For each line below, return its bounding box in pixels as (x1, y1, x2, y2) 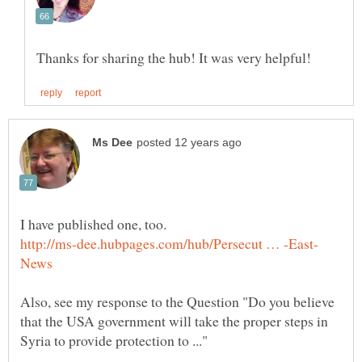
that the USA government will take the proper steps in (20, 310, 328, 330)
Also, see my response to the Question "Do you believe (20, 291, 335, 311)
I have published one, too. (20, 213, 166, 234)
